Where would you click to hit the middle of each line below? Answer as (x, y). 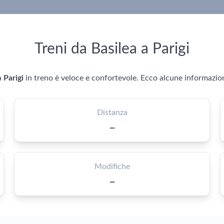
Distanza (112, 112)
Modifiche (112, 166)
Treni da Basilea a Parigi (112, 49)
